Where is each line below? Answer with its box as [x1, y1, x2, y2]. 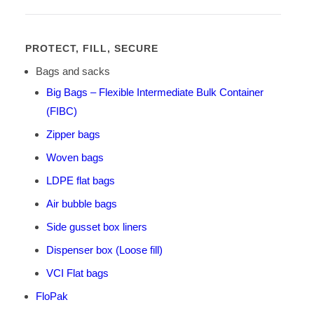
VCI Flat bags [46, 267, 109, 280]
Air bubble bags [46, 198, 117, 210]
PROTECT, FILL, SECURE [25, 43, 158, 55]
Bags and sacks [35, 65, 110, 78]
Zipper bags [46, 128, 100, 141]
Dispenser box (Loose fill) [46, 244, 163, 257]
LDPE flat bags [46, 175, 115, 187]
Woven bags [46, 151, 104, 164]
